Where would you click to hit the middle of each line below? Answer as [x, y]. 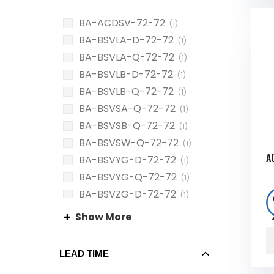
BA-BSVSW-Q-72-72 [129, 143]
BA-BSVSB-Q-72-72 [127, 126]
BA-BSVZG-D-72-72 [128, 194]
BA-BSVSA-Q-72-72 [127, 109]
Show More [103, 217]
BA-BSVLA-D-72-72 [126, 40]
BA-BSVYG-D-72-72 [128, 160]
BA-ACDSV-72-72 [122, 23]
